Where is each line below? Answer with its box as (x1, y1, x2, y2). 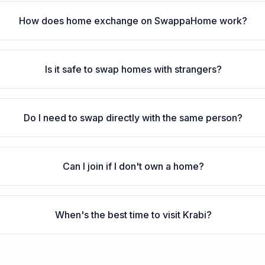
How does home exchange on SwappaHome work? (19, 15, 248, 27)
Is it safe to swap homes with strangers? (44, 63, 222, 75)
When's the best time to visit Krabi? (54, 209, 212, 221)
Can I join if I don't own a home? (62, 160, 204, 172)
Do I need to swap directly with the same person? (24, 112, 243, 124)
